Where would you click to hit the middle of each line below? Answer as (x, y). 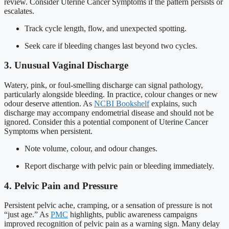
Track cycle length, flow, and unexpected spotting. (106, 28)
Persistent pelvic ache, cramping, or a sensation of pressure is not (108, 205)
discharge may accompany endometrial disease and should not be (109, 113)
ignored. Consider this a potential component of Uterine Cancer (106, 122)
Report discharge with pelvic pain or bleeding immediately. (119, 166)
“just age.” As (27, 215)
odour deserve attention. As (49, 104)
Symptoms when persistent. (48, 131)
